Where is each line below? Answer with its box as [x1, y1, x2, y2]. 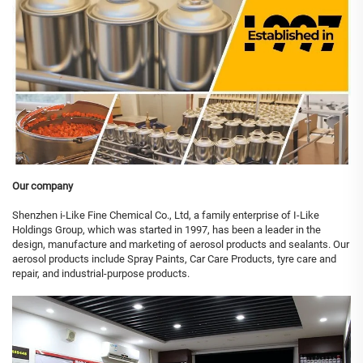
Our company [12, 179, 73, 192]
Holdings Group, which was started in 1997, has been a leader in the [12, 223, 321, 236]
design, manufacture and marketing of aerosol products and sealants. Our [12, 237, 349, 250]
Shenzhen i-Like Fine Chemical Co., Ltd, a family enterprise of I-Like [12, 208, 319, 221]
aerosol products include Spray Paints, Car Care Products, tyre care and [12, 252, 336, 265]
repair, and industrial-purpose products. [12, 267, 190, 280]
